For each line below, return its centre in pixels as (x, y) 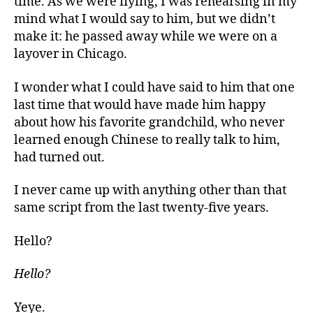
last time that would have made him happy (140, 105)
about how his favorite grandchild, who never (149, 122)
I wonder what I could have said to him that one (154, 87)
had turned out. (59, 157)
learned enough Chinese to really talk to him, (147, 140)
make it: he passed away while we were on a (146, 37)
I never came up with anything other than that (150, 190)
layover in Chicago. (71, 54)
